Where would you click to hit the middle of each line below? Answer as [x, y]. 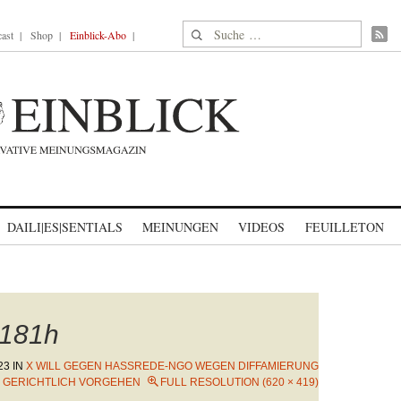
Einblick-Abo [98, 35]
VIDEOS [261, 227]
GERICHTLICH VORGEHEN [72, 382]
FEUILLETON [344, 227]
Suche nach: [217, 31]
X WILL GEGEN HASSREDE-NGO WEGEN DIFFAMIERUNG [172, 366]
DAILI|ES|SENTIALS [65, 227]
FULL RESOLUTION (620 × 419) [239, 382]
